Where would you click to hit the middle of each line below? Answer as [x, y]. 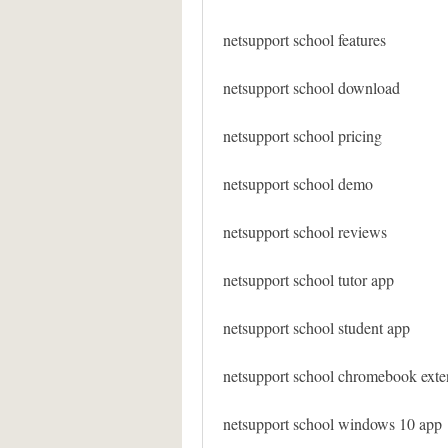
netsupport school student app [316, 327]
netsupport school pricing [302, 135]
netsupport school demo [298, 183]
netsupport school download [311, 87]
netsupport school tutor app [308, 279]
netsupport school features [304, 39]
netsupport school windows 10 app [332, 423]
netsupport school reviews [305, 231]
